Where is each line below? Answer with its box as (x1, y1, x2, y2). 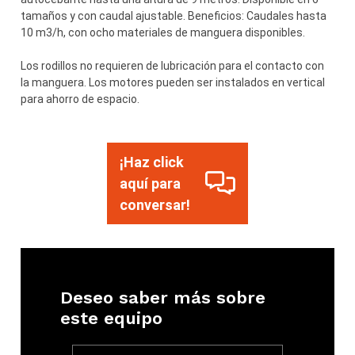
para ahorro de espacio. (21, 92, 140, 105)
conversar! (119, 196, 190, 213)
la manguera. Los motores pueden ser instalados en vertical (21, 75, 326, 89)
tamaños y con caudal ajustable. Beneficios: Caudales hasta (21, 9, 327, 22)
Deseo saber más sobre (60, 287, 266, 307)
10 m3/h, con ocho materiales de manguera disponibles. (21, 25, 306, 39)
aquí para (119, 174, 181, 192)
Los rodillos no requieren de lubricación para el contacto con (21, 59, 325, 72)
